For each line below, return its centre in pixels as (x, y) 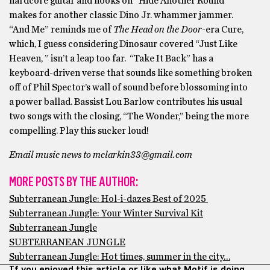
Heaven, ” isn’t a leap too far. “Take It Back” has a (111, 58)
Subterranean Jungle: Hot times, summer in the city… (120, 257)
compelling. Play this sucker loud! (79, 131)
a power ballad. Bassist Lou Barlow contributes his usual (126, 102)
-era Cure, (223, 30)
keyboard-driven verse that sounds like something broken (130, 73)
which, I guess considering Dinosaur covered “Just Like (123, 44)
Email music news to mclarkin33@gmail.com (101, 155)
